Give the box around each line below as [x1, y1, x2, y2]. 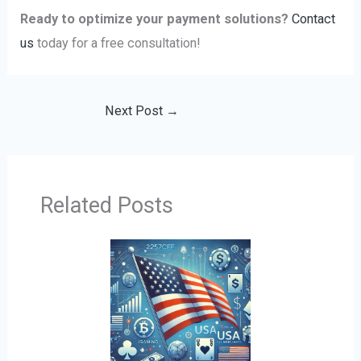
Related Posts [39, 193, 173, 219]
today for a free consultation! [34, 35, 201, 51]
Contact [292, 10, 336, 27]
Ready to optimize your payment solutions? [20, 10, 289, 27]
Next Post [105, 102, 166, 118]
